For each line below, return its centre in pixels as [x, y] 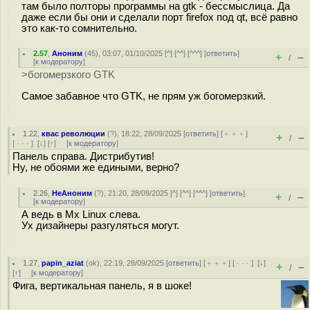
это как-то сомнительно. [79, 28]
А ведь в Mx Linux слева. [81, 215]
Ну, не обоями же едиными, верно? [96, 167]
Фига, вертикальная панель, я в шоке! [102, 286]
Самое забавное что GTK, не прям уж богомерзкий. [144, 96]
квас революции [74, 134]
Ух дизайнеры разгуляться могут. [100, 226]
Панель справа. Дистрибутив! [83, 156]
